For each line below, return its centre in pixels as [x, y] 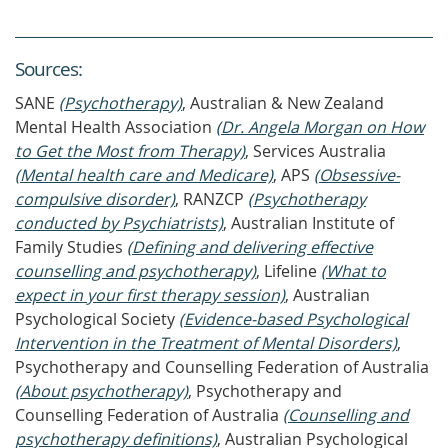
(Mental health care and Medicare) [144, 175]
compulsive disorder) [95, 199]
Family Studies [71, 247]
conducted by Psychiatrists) [119, 223]
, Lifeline [288, 271]
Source [42, 69]
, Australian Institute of [308, 223]
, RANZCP [211, 199]
